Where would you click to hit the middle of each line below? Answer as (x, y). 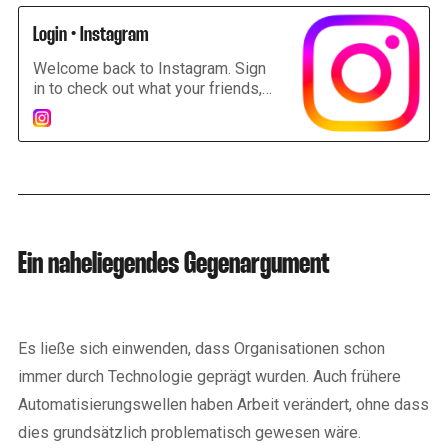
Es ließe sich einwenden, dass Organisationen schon (201, 348)
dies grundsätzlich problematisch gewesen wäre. (189, 432)
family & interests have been (133, 108)
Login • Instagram (90, 34)
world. (54, 148)
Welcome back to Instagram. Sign (149, 68)
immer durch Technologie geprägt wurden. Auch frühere (209, 376)
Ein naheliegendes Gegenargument (173, 264)
